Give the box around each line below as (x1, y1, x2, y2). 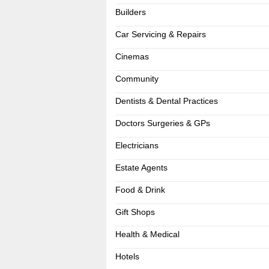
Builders (115, 7, 146, 17)
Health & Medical (115, 229, 180, 239)
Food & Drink (115, 185, 165, 195)
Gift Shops (115, 207, 155, 217)
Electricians (115, 141, 159, 150)
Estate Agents (115, 163, 168, 172)
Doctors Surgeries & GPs (115, 118, 210, 128)
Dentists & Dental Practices (115, 96, 218, 106)
